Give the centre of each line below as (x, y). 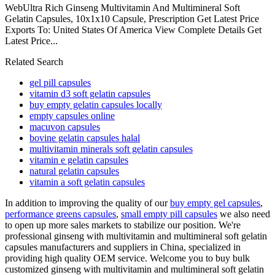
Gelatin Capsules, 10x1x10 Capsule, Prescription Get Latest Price (132, 18)
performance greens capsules (60, 214)
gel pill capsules (60, 82)
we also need (244, 214)
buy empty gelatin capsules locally (96, 104)
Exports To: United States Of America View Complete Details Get (133, 29)
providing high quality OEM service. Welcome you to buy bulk (127, 258)
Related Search (34, 61)
